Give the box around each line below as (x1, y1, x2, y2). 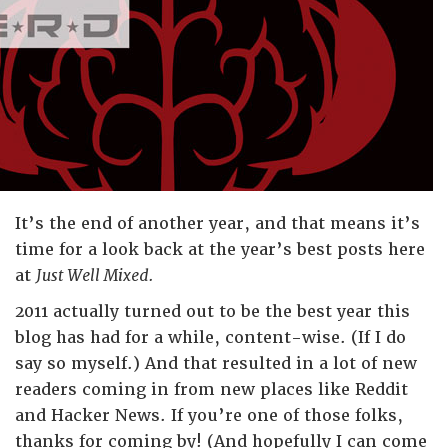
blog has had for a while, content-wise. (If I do (15, 327, 406, 348)
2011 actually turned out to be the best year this (15, 301, 410, 322)
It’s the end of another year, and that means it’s (15, 213, 420, 234)
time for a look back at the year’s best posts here (15, 239, 425, 260)
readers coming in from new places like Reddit (15, 379, 408, 400)
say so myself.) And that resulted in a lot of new (15, 353, 417, 374)
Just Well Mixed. (36, 265, 153, 286)
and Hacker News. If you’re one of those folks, (15, 405, 403, 426)
